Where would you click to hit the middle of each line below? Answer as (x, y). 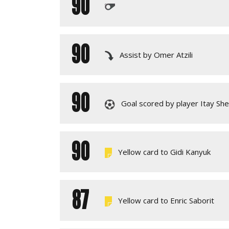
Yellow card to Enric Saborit (165, 200)
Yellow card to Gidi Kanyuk (163, 152)
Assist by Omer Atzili (155, 55)
